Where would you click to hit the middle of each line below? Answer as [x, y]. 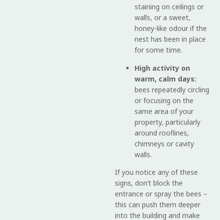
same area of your [164, 111]
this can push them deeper [158, 204]
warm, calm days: [165, 79]
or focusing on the [164, 100]
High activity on [162, 68]
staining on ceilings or [169, 7]
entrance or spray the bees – [161, 193]
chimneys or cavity [164, 143]
